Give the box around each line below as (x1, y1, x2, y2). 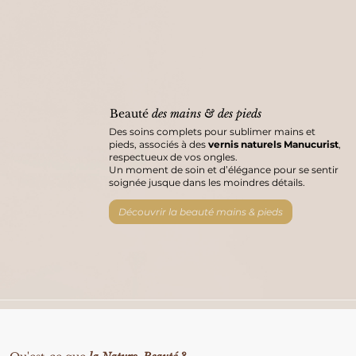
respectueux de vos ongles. (109, 151, 238, 164)
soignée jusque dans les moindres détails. (109, 176, 306, 189)
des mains (151, 106, 204, 121)
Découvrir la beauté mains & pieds (118, 206, 284, 219)
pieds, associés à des (109, 138, 209, 151)
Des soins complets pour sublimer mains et (109, 126, 316, 138)
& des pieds (203, 106, 261, 121)
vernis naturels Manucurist (208, 138, 339, 151)
